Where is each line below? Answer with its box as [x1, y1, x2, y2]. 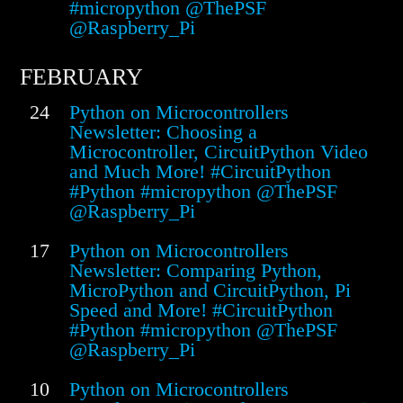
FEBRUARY [20, 64, 143, 91]
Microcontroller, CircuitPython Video [69, 140, 368, 164]
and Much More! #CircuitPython [69, 160, 331, 184]
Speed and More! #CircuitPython [69, 299, 333, 322]
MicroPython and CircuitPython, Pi [69, 279, 351, 302]
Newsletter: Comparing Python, [69, 259, 322, 282]
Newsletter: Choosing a [69, 121, 257, 144]
